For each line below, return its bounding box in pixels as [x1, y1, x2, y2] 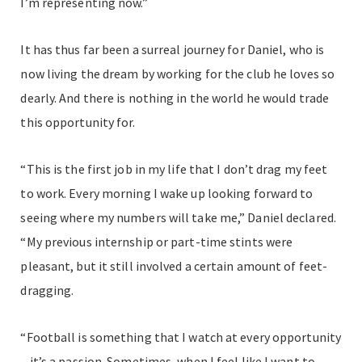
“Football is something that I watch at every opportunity [20, 328, 342, 345]
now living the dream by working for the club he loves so [20, 65, 335, 82]
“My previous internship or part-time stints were [20, 233, 293, 250]
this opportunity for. [20, 113, 136, 130]
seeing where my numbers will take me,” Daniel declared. [20, 208, 336, 225]
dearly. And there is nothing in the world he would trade [20, 89, 330, 106]
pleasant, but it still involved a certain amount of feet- [20, 257, 328, 274]
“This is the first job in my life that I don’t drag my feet [20, 160, 328, 177]
